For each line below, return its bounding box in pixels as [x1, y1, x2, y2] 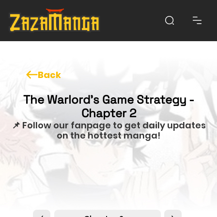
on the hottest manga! [57, 129, 160, 141]
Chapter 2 [81, 105, 136, 121]
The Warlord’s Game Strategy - [23, 92, 194, 107]
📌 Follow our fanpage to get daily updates [11, 119, 206, 131]
